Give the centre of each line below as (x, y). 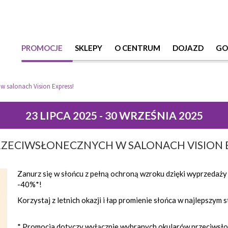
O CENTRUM (137, 48)
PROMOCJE (42, 48)
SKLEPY (89, 48)
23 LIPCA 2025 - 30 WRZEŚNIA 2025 (114, 115)
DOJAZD (188, 48)
